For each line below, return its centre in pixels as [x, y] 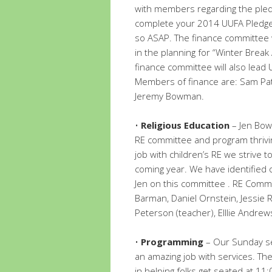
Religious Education [185, 125]
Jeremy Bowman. [169, 96]
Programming [172, 242]
